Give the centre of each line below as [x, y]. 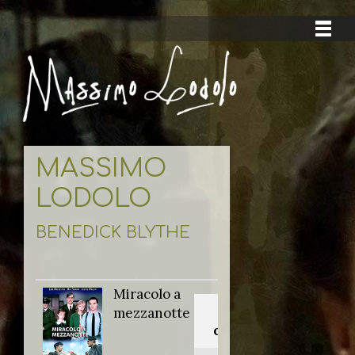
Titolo [246, 312]
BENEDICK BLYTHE [113, 233]
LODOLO [94, 199]
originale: [246, 331]
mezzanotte [152, 313]
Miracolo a [147, 294]
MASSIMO [101, 169]
